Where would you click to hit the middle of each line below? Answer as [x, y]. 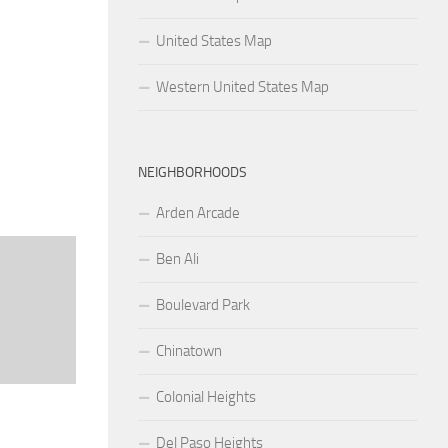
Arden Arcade [198, 212]
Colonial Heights [206, 396]
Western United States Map [242, 86]
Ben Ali [177, 258]
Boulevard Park [203, 304]
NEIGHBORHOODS [192, 172]
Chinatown [189, 350]
